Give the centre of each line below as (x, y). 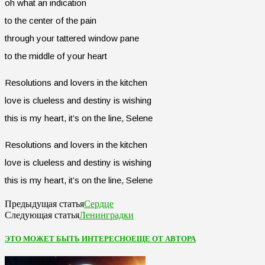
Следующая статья (42, 215)
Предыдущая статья (44, 203)
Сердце (99, 203)
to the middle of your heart (56, 56)
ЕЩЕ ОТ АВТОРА (164, 239)
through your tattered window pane (72, 38)
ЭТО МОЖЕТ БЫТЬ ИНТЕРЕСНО (68, 239)
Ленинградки (106, 215)
